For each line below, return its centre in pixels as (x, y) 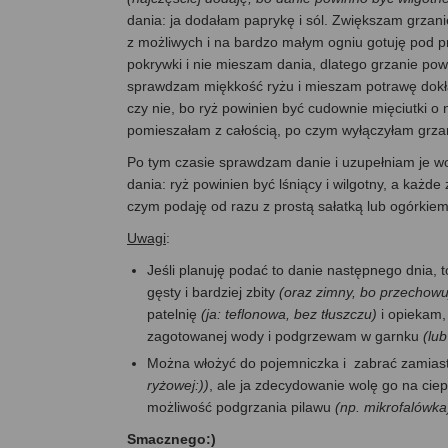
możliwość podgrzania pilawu (241, 407)
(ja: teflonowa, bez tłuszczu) (289, 314)
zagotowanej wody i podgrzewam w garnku (285, 336)
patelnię (174, 314)
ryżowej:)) (178, 385)
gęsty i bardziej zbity (213, 292)
